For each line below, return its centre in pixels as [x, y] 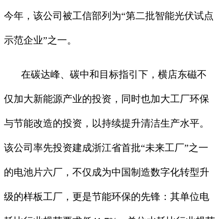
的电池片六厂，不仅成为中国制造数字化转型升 [107, 172]
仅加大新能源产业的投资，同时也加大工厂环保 [107, 99]
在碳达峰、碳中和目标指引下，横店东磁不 [105, 74]
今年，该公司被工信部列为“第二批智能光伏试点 [109, 15]
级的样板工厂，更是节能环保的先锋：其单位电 [107, 196]
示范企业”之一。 [40, 40]
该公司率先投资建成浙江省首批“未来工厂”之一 [106, 147]
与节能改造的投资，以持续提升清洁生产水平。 [107, 123]
